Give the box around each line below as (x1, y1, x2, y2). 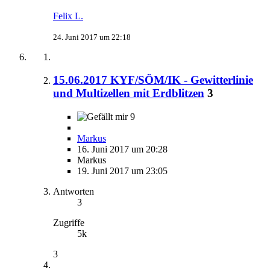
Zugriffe (53, 218, 84, 228)
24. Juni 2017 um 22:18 (53, 32, 131, 42)
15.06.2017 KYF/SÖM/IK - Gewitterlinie (53, 74, 253, 87)
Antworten (53, 186, 94, 196)
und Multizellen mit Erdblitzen (53, 87, 204, 100)
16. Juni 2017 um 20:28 (77, 144, 168, 154)
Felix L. (53, 10, 83, 21)
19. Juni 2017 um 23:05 (77, 166, 168, 176)
